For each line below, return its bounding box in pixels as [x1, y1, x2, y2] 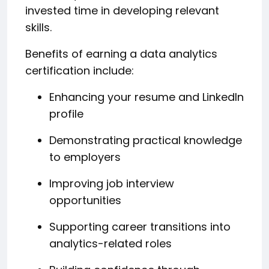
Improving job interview [49, 175, 174, 191]
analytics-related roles [49, 235, 172, 251]
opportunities [49, 192, 121, 208]
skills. [25, 19, 52, 35]
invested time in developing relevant [25, 2, 219, 18]
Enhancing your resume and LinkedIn [49, 89, 244, 104]
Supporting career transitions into [49, 219, 231, 234]
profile [49, 106, 83, 121]
